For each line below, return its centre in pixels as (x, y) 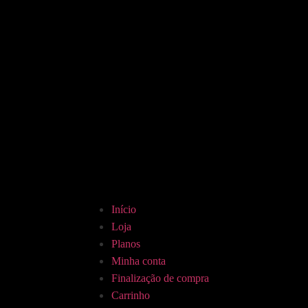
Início (124, 209)
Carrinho (131, 295)
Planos (126, 244)
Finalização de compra (160, 278)
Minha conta (139, 261)
